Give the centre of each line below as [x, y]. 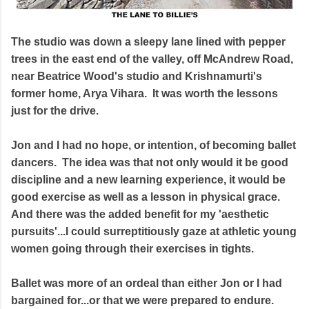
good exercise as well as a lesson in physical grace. [147, 197]
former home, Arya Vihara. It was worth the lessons [144, 93]
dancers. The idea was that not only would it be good [150, 162]
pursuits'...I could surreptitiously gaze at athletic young [154, 231]
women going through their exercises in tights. [132, 248]
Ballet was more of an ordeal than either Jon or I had [147, 283]
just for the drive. [55, 110]
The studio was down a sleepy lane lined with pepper [148, 41]
